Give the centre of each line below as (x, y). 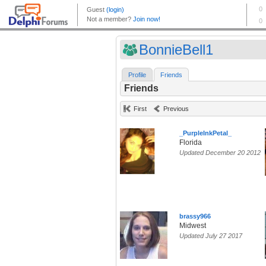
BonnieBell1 (176, 50)
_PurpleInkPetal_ (205, 133)
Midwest (193, 226)
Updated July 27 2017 (211, 236)
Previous (176, 109)
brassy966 (195, 216)
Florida (191, 143)
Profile (137, 75)
